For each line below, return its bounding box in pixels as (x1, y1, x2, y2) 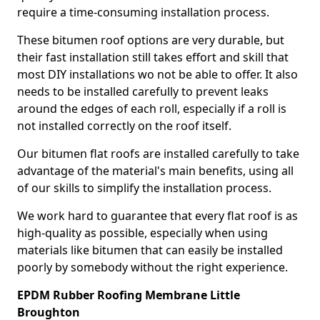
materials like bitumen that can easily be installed (17, 242, 283, 258)
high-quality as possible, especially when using (17, 225, 268, 241)
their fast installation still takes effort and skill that (17, 49, 289, 65)
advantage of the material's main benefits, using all (17, 163, 294, 179)
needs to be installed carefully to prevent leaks (17, 84, 269, 99)
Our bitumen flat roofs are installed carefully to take (17, 146, 299, 161)
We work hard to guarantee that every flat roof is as (17, 208, 298, 224)
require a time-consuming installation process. (17, 4, 269, 20)
